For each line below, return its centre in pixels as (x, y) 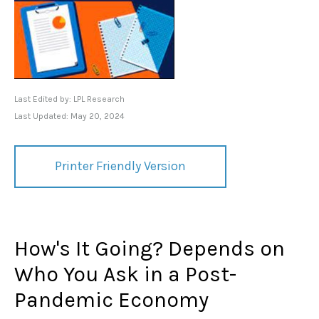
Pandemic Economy (111, 299)
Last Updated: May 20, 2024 (69, 116)
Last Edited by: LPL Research (69, 99)
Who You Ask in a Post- (125, 274)
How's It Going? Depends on (150, 248)
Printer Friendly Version (120, 166)
